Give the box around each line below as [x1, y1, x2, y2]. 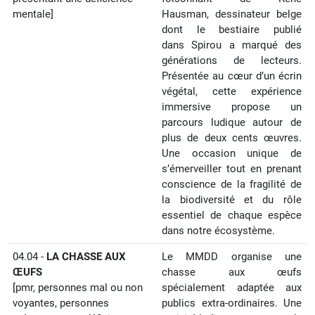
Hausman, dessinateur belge [162, 8, 302, 20]
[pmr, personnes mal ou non [13, 281, 143, 294]
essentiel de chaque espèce [162, 209, 302, 221]
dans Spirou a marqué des [162, 39, 302, 51]
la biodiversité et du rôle [162, 193, 302, 206]
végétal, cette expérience [162, 85, 302, 98]
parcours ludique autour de [162, 116, 302, 129]
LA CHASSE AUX [46, 250, 127, 263]
